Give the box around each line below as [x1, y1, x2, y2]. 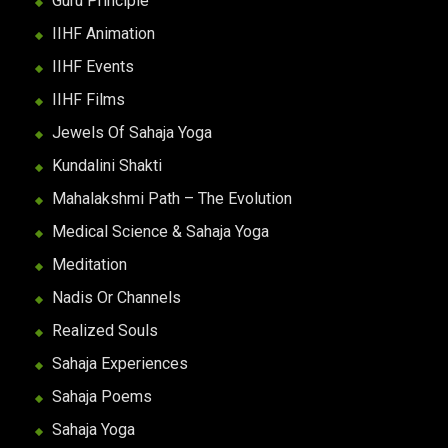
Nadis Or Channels [52, 287, 182, 307]
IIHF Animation [52, 23, 156, 43]
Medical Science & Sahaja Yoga [52, 221, 270, 241]
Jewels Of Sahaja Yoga [52, 122, 213, 142]
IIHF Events [52, 56, 135, 76]
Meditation [52, 254, 128, 274]
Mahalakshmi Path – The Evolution [52, 188, 293, 208]
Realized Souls [52, 320, 159, 340]
